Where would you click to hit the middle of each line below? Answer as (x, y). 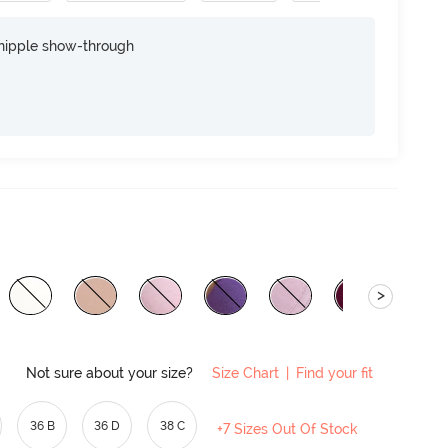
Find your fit (334, 372)
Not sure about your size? (111, 372)
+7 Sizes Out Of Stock (288, 428)
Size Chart (245, 372)
